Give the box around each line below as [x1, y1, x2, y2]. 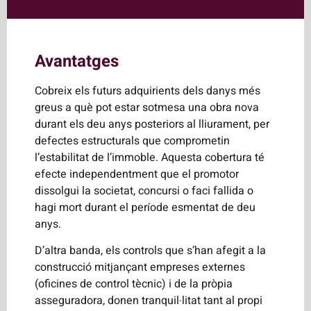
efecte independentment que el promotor [35, 166, 239, 183]
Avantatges [35, 49, 119, 74]
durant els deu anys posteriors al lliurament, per [35, 116, 269, 133]
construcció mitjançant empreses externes [35, 259, 245, 276]
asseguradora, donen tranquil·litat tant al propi [35, 292, 262, 310]
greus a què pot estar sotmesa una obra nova [35, 99, 259, 117]
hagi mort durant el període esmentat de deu [35, 199, 255, 217]
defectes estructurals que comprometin [35, 133, 230, 150]
